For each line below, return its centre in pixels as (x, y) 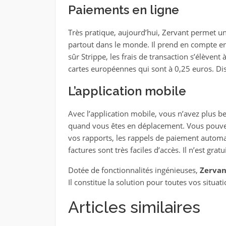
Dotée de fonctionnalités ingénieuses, (134, 170)
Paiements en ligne (123, 10)
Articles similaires (134, 207)
